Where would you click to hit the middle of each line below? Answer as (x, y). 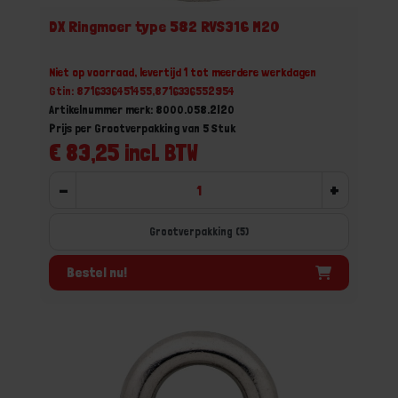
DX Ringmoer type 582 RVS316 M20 (164, 26)
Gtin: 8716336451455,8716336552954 (142, 91)
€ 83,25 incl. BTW (123, 152)
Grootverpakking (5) (199, 231)
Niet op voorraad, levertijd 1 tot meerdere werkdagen (183, 72)
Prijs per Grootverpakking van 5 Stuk (142, 128)
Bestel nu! (97, 272)
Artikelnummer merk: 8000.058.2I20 (142, 109)
